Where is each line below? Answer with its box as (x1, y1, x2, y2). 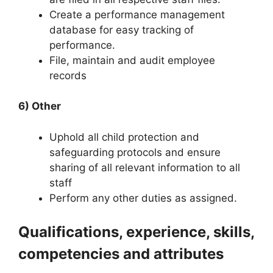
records (49, 69, 87, 82)
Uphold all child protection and (49, 130, 199, 143)
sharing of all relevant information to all (49, 161, 240, 174)
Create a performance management (49, 8, 225, 21)
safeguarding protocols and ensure (49, 146, 221, 158)
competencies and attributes (18, 245, 224, 263)
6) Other (18, 100, 61, 112)
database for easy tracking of (49, 23, 194, 36)
